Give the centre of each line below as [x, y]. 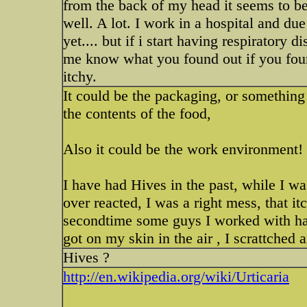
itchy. [80, 76]
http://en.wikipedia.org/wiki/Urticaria [176, 277]
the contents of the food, [137, 113]
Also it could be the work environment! [183, 149]
